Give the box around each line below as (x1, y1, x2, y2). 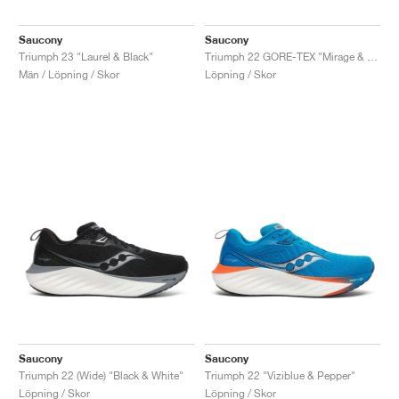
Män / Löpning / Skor (19, 67, 119, 81)
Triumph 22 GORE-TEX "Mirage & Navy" (367, 49, 378, 63)
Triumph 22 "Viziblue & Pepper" (205, 368, 355, 382)
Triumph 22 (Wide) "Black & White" (19, 368, 183, 382)
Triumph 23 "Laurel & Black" (19, 49, 153, 63)
